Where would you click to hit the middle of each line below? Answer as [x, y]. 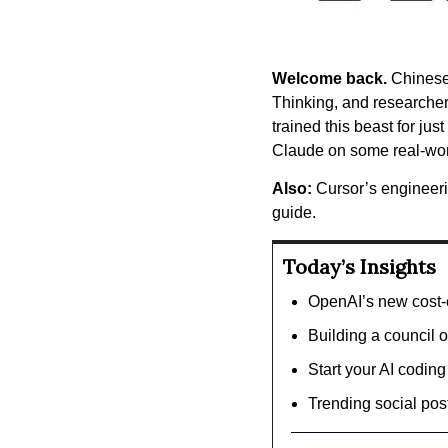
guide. [294, 212]
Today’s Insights [359, 266]
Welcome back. [329, 78]
